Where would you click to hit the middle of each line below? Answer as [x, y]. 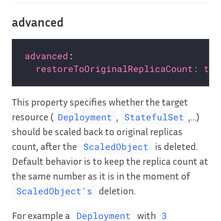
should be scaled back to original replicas [97, 131]
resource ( [33, 117]
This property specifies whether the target [100, 102]
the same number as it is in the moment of [101, 176]
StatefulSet [154, 117]
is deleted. [175, 146]
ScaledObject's [54, 191]
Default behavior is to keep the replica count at [110, 161]
